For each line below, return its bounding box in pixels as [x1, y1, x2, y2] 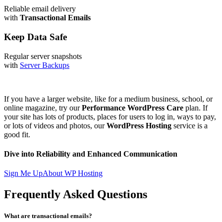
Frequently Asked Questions [4, 188, 147, 201]
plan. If [183, 103, 208, 112]
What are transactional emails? [4, 212, 92, 220]
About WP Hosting [43, 169, 103, 178]
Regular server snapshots [4, 52, 82, 60]
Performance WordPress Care [82, 103, 183, 112]
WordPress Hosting [107, 121, 171, 130]
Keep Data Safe [4, 32, 67, 43]
